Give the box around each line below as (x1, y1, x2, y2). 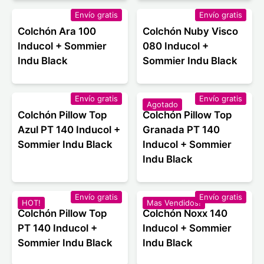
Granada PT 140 (142, 124, 220, 136)
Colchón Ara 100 (18, 25, 96, 38)
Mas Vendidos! (146, 198, 201, 208)
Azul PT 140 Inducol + (18, 124, 120, 136)
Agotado (146, 100, 178, 110)
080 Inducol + (142, 40, 209, 52)
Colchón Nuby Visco (142, 25, 238, 38)
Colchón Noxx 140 (142, 207, 227, 220)
